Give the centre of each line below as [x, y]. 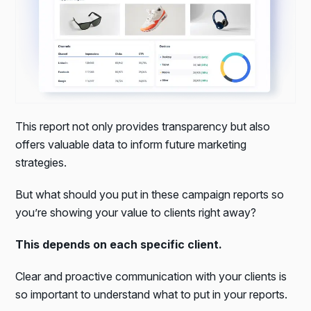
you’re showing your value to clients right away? [136, 212]
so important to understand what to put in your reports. [152, 294]
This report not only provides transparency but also [143, 126]
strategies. [41, 162]
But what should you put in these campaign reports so [150, 194]
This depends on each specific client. [119, 244]
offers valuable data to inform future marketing [131, 144]
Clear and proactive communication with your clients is [151, 276]
